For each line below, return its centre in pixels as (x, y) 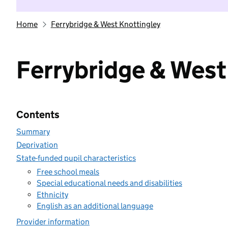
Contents (38, 115)
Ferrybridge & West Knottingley (105, 24)
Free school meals (68, 172)
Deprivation (37, 145)
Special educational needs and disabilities (109, 183)
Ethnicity (52, 194)
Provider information (53, 222)
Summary (33, 132)
